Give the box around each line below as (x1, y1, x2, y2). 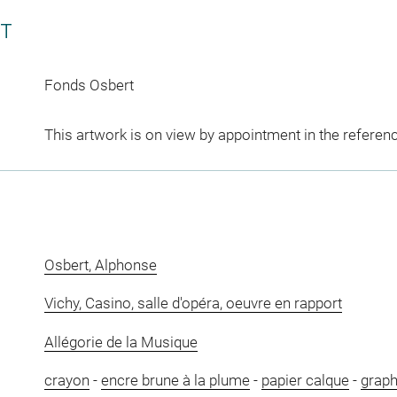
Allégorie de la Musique (43, 332, 198, 351)
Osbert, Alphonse (43, 255, 157, 274)
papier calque (261, 371, 349, 389)
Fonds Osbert (43, 75, 134, 94)
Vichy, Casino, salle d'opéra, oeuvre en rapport (43, 294, 342, 312)
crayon (43, 371, 90, 389)
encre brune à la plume (100, 371, 250, 389)
